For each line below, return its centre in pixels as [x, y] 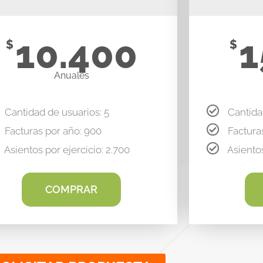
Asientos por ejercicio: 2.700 [67, 149]
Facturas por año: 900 [53, 131]
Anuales [71, 75]
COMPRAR [72, 189]
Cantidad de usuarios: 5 [57, 112]
